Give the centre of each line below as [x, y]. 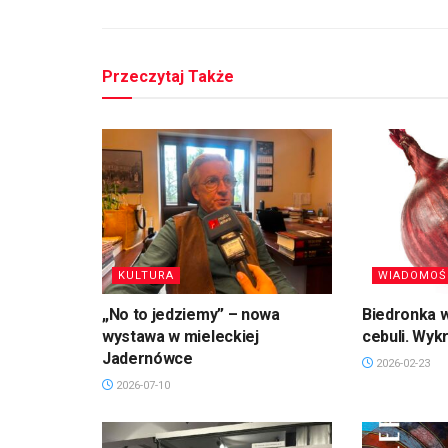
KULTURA [146, 275]
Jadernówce [147, 358]
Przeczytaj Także [168, 77]
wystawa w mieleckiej [180, 336]
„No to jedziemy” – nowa [191, 314]
